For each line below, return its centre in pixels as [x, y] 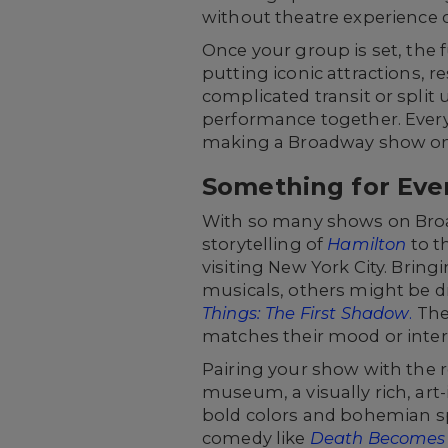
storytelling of [265, 244]
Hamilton [367, 244]
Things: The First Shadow [306, 313]
